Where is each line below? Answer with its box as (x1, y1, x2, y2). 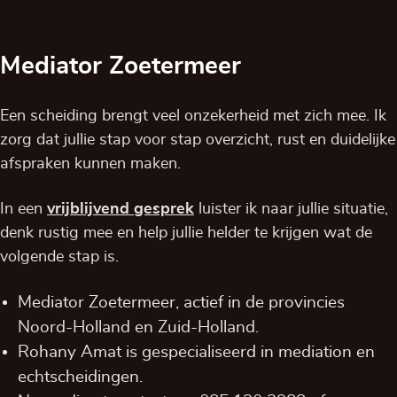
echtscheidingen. (18, 369, 143, 385)
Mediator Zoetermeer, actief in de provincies (18, 294, 345, 311)
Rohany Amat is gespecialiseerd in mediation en (18, 344, 375, 361)
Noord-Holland (18, 319, 130, 336)
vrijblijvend (47, 201, 129, 217)
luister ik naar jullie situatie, (194, 201, 388, 217)
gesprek (134, 201, 194, 217)
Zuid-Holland (158, 319, 255, 336)
